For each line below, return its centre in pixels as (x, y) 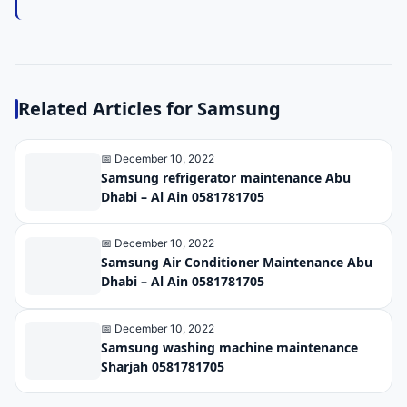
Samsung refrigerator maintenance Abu (226, 177)
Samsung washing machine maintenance (229, 347)
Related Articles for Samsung (149, 108)
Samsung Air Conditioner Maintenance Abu (237, 263)
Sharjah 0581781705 (163, 366)
